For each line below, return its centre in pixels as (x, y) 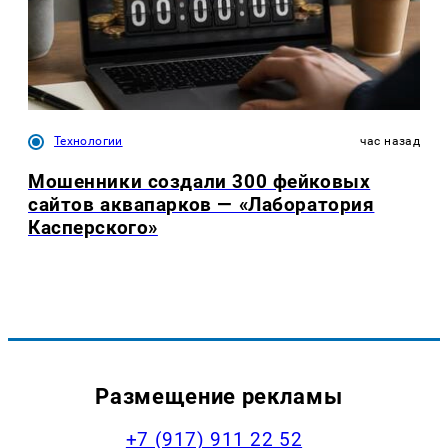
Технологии (88, 141)
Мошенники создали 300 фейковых (199, 181)
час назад (389, 141)
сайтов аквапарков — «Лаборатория (201, 204)
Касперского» (93, 227)
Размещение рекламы (219, 395)
